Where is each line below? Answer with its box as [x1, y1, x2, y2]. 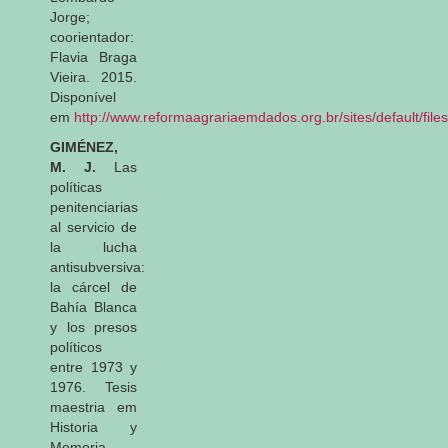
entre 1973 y [50, 358, 137, 375]
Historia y [50, 418, 137, 435]
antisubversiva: [50, 258, 145, 275]
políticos [50, 338, 102, 355]
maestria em [50, 398, 137, 415]
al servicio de [50, 218, 137, 235]
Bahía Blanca [50, 298, 137, 315]
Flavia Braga [50, 48, 137, 65]
